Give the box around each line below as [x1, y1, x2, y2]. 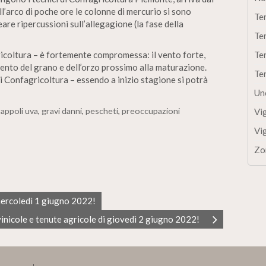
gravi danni [42, 105, 82, 116]
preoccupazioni [122, 105, 180, 116]
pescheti [85, 105, 118, 116]
